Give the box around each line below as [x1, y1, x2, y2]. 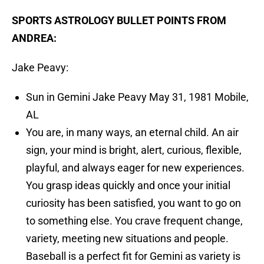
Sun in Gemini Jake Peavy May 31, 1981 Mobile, [26, 91, 249, 104]
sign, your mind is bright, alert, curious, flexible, [26, 144, 242, 157]
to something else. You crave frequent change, [26, 214, 243, 227]
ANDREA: [12, 32, 57, 45]
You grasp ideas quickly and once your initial [26, 179, 230, 192]
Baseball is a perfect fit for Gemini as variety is [26, 250, 240, 263]
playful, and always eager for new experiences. [26, 161, 245, 174]
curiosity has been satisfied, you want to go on [26, 197, 241, 210]
